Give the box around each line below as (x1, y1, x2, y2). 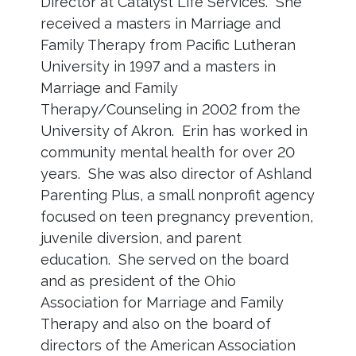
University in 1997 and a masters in (40, 58, 276, 75)
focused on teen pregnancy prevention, (40, 208, 313, 226)
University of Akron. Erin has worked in (40, 122, 308, 140)
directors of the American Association (40, 337, 296, 354)
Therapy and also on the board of (40, 315, 271, 333)
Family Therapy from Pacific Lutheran (40, 37, 296, 54)
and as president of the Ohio (40, 273, 236, 290)
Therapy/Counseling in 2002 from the (40, 101, 300, 118)
